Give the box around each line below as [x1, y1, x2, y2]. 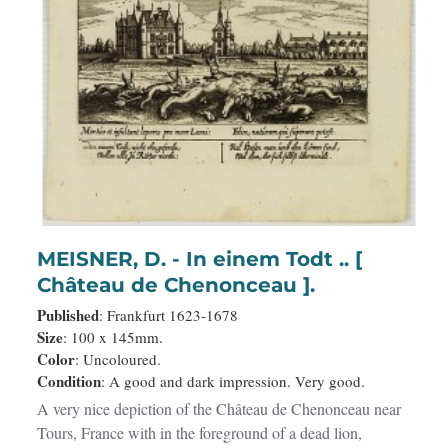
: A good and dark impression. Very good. [101, 370, 365, 391]
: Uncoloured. [75, 348, 161, 369]
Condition [37, 369, 101, 392]
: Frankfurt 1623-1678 [99, 304, 238, 325]
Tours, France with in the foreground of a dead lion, [37, 421, 81, 443]
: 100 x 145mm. [63, 326, 163, 347]
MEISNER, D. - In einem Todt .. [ [37, 246, 186, 271]
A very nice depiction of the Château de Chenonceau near [37, 397, 401, 419]
